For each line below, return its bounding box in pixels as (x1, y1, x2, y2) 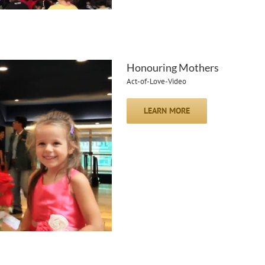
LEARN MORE (144, 105, 190, 116)
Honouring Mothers (127, 61, 219, 74)
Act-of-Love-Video (127, 76, 186, 86)
